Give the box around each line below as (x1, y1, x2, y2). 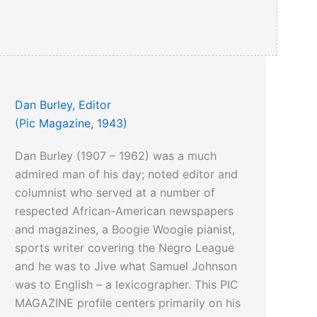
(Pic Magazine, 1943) (15, 116, 128, 131)
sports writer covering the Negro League (15, 241, 235, 255)
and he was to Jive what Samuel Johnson (15, 259, 238, 274)
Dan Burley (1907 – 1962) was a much (15, 149, 217, 163)
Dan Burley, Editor (15, 98, 112, 113)
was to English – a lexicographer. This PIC (15, 277, 239, 292)
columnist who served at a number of (15, 185, 216, 200)
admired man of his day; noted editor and (15, 167, 238, 182)
